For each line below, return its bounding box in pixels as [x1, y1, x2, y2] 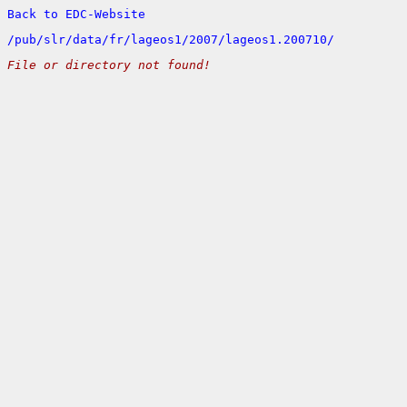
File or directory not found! [7, 58, 211, 72]
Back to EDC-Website [7, 7, 145, 21]
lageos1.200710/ [225, 33, 334, 46]
